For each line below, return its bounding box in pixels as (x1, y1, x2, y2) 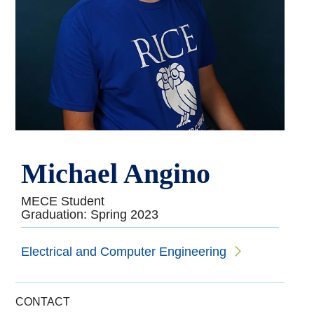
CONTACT (15, 295, 71, 308)
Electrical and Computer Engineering (21, 245, 227, 259)
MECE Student (21, 193, 105, 208)
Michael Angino (21, 157, 211, 189)
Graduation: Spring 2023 (21, 207, 159, 221)
